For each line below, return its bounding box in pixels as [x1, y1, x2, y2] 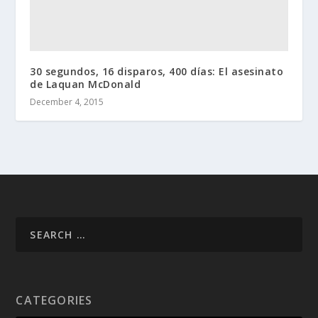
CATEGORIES [16, 292, 93, 308]
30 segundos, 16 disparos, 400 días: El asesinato [30, 64, 284, 78]
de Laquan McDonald [30, 77, 141, 91]
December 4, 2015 [30, 95, 104, 108]
